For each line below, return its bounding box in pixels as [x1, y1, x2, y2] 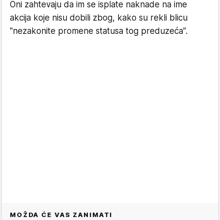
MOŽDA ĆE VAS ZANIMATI [10, 210, 113, 219]
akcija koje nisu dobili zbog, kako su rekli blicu [10, 12, 188, 23]
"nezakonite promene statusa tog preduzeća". [10, 26, 188, 36]
